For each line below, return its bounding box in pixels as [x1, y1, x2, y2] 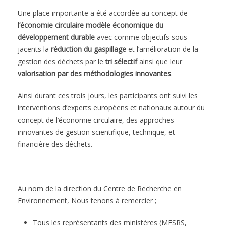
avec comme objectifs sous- [95, 32, 190, 42]
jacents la [18, 44, 51, 54]
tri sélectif [105, 56, 137, 66]
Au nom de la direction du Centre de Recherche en [18, 184, 182, 193]
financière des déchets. [18, 139, 92, 149]
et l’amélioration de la [126, 44, 198, 54]
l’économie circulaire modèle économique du [18, 20, 163, 30]
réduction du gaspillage [51, 44, 126, 54]
